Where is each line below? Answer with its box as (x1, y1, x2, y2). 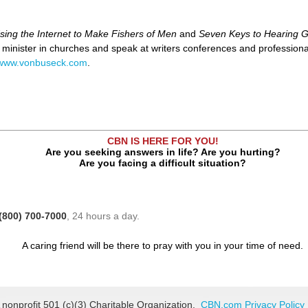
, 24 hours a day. (67, 210, 140, 222)
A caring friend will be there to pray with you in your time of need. (22, 240, 303, 252)
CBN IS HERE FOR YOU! (107, 135, 219, 147)
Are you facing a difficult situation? (79, 157, 246, 169)
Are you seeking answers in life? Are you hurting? (45, 146, 280, 158)
